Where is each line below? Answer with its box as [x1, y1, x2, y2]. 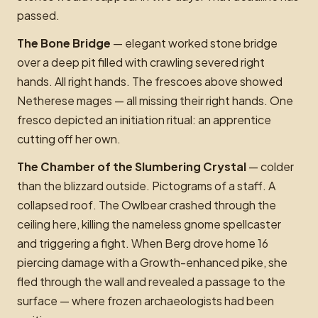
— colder [246, 159, 294, 175]
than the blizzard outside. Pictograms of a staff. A [17, 178, 275, 194]
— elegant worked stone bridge [111, 35, 278, 51]
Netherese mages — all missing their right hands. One [17, 93, 293, 109]
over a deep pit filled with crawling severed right [17, 55, 265, 70]
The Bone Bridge [17, 35, 111, 51]
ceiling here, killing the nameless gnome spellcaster [17, 216, 281, 232]
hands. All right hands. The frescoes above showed [17, 74, 283, 89]
